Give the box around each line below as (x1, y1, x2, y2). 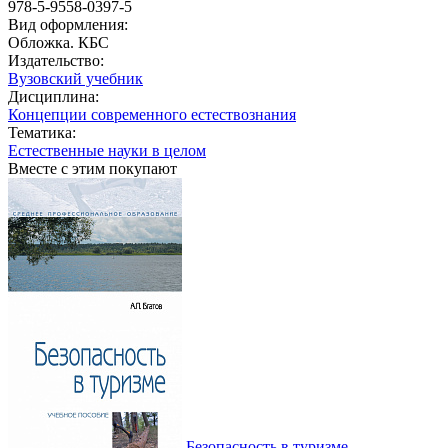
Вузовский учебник (8, 69, 143, 87)
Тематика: (8, 123, 76, 141)
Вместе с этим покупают (8, 159, 177, 177)
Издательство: (8, 51, 104, 69)
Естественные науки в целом (8, 141, 206, 159)
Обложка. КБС (8, 33, 109, 51)
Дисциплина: (8, 87, 99, 105)
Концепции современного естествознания (8, 105, 296, 123)
